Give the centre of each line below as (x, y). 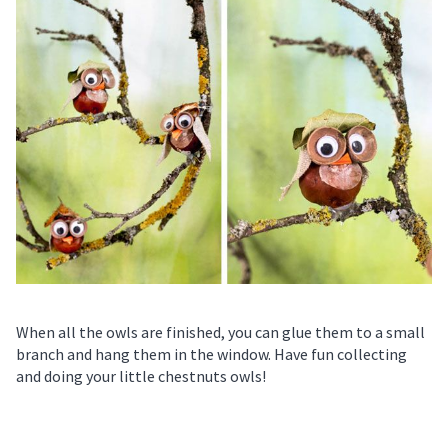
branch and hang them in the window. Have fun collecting (211, 354)
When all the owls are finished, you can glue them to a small (220, 332)
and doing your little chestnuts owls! (141, 376)
